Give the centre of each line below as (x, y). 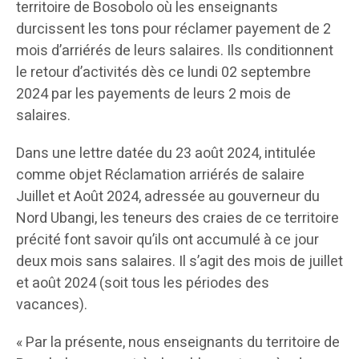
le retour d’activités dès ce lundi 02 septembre (163, 72)
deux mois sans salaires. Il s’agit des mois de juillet (179, 261)
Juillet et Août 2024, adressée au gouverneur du (168, 196)
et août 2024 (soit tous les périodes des (143, 283)
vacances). (52, 305)
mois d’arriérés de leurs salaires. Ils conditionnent (175, 50)
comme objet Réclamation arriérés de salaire (160, 175)
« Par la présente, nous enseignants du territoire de (178, 342)
